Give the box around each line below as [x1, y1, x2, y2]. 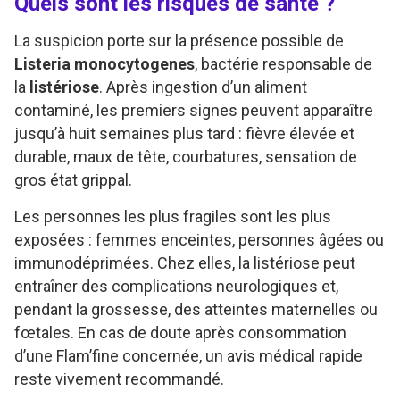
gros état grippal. [14, 170, 132, 189]
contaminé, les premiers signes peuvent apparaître [14, 100, 373, 120]
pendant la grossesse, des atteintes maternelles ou [14, 299, 378, 319]
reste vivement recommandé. [14, 369, 224, 388]
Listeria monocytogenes [14, 54, 195, 73]
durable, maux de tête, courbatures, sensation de [14, 146, 357, 166]
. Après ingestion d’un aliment [99, 77, 307, 96]
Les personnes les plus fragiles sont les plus [14, 206, 331, 226]
